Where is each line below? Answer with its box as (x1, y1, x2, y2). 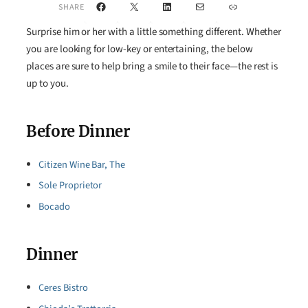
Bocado (38, 199, 70, 214)
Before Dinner (26, 122, 130, 141)
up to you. (26, 76, 69, 91)
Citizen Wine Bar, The (38, 157, 126, 172)
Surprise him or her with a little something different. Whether (26, 25, 282, 39)
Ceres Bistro (38, 280, 88, 295)
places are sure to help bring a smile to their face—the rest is (26, 59, 278, 74)
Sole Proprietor (38, 178, 102, 193)
